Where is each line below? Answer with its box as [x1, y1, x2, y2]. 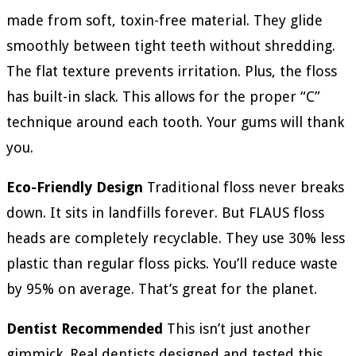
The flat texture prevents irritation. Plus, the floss [6, 63, 337, 80]
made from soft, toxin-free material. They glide [6, 12, 323, 29]
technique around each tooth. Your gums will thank [6, 114, 344, 131]
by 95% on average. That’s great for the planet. [6, 281, 317, 298]
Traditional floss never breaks [143, 179, 344, 196]
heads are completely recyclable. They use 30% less [6, 230, 345, 247]
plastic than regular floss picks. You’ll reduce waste [6, 255, 338, 273]
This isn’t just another [163, 320, 311, 338]
